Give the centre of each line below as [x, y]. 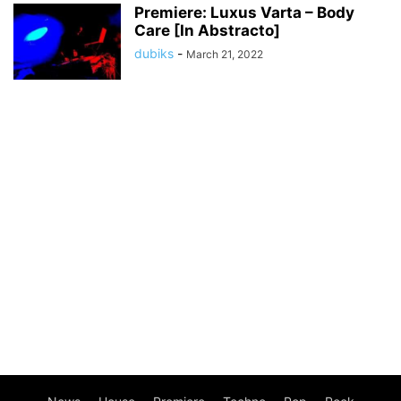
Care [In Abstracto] [207, 30]
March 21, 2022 [225, 54]
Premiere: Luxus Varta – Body [244, 13]
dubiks [154, 53]
